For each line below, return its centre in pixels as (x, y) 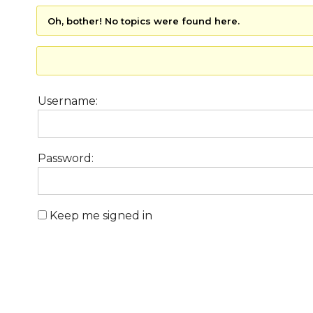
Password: (66, 158)
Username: (68, 101)
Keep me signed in (101, 216)
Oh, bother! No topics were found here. (143, 21)
